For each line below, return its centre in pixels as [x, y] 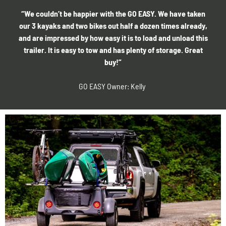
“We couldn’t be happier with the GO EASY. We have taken [113, 13]
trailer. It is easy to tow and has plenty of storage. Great [113, 49]
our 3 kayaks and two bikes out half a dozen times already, [113, 25]
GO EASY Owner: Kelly [113, 86]
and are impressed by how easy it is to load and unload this [113, 37]
